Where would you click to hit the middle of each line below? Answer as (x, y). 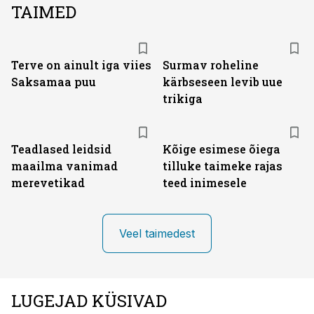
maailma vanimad (64, 166)
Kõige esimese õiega (221, 149)
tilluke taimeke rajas (223, 166)
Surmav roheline (211, 65)
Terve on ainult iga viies (81, 65)
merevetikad (48, 183)
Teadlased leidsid (61, 149)
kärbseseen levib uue (223, 82)
